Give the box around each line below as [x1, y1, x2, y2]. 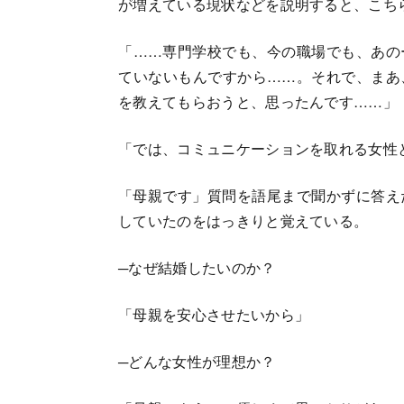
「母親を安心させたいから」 [118, 304, 310, 325]
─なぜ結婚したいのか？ [118, 257, 276, 278]
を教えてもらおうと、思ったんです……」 [118, 91, 399, 112]
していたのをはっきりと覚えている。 [118, 210, 369, 231]
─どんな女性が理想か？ [118, 351, 276, 372]
